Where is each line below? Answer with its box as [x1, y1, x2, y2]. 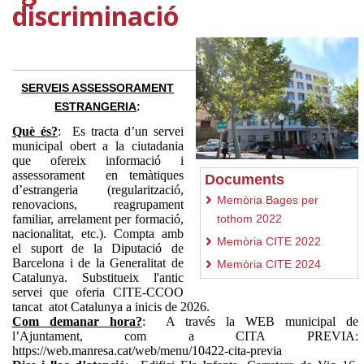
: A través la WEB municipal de [141, 314, 358, 328]
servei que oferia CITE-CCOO [12, 284, 184, 299]
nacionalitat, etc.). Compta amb [12, 226, 184, 240]
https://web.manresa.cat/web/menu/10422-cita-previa [12, 343, 282, 357]
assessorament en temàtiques [12, 167, 184, 182]
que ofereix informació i [12, 153, 184, 167]
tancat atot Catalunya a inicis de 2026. [12, 299, 210, 314]
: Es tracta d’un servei [57, 123, 184, 138]
